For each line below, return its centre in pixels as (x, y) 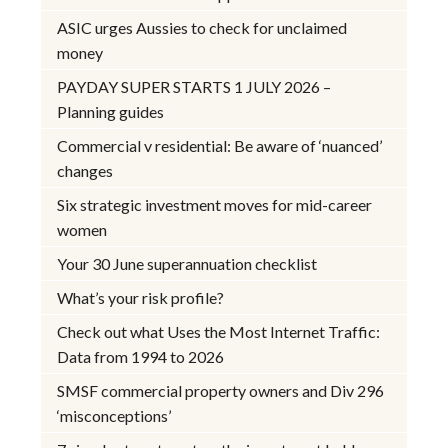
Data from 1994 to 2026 (141, 357)
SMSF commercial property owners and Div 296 (221, 391)
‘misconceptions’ (114, 416)
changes (85, 171)
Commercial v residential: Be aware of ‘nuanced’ (220, 146)
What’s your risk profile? (141, 298)
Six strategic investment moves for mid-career (215, 205)
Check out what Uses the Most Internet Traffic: (219, 332)
